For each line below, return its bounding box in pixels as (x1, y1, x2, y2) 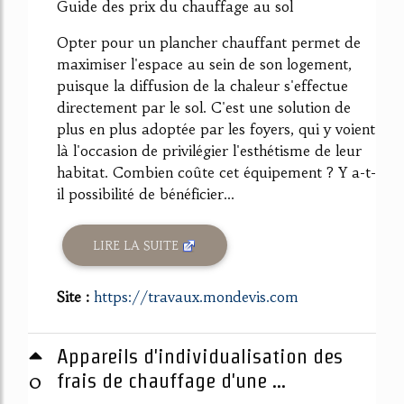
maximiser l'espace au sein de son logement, (57, 55, 352, 74)
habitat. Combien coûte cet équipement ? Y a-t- (57, 163, 376, 182)
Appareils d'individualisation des (57, 344, 343, 368)
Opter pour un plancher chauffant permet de (57, 33, 361, 52)
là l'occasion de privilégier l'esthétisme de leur (57, 142, 362, 161)
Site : (57, 288, 94, 306)
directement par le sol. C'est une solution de (57, 98, 351, 117)
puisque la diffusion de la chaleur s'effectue (57, 77, 348, 96)
